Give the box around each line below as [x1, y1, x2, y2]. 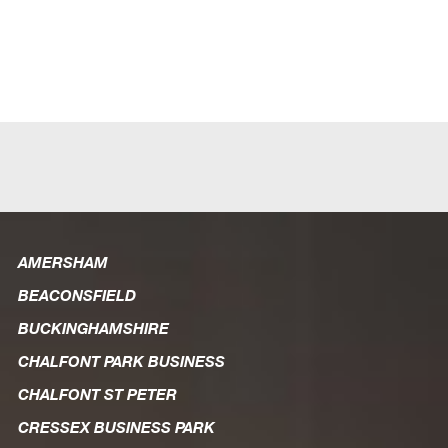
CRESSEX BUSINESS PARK [17, 417, 215, 436]
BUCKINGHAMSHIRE [17, 318, 169, 337]
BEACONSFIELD [17, 285, 136, 304]
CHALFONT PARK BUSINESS [17, 351, 225, 370]
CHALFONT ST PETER [17, 384, 177, 403]
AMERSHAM [17, 252, 108, 271]
